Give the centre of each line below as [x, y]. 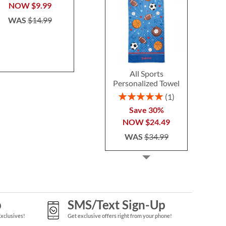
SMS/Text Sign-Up [116, 205]
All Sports [146, 73]
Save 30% [146, 109]
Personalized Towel [147, 83]
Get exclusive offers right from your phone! [120, 216]
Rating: [129, 95]
